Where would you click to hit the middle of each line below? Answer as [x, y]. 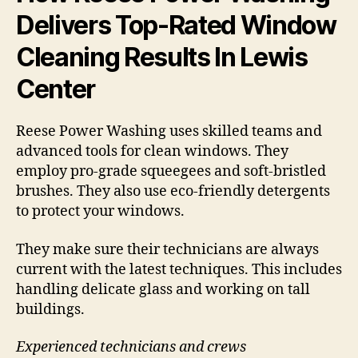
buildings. [50, 309]
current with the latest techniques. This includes [179, 269]
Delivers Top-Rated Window [176, 26]
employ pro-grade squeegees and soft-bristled [171, 172]
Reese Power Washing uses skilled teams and [169, 132]
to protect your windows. [100, 212]
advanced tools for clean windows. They [152, 152]
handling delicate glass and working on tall [163, 289]
